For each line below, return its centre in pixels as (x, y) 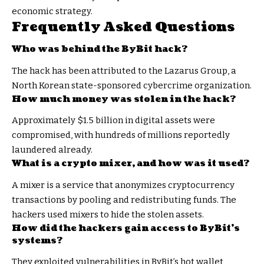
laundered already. (52, 150)
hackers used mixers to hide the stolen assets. (108, 214)
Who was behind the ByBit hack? (100, 49)
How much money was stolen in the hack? (124, 99)
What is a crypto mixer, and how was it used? (131, 164)
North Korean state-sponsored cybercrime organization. (132, 85)
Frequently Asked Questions (123, 27)
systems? (37, 240)
